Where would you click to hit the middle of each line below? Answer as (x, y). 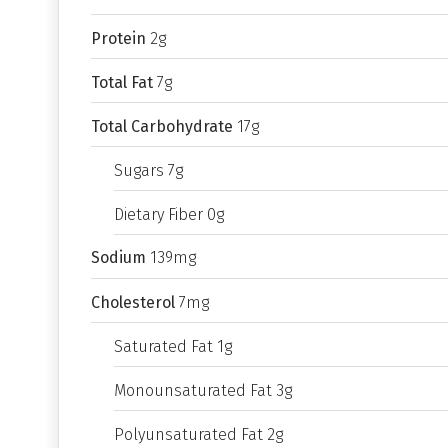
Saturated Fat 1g (173, 346)
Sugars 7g (148, 170)
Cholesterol (133, 302)
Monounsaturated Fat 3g (203, 390)
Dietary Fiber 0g (169, 214)
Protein (118, 38)
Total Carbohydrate (162, 126)
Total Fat (122, 82)
